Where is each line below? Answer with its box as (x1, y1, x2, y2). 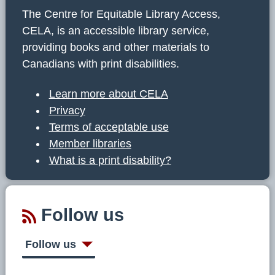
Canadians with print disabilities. (22, 58, 179, 71)
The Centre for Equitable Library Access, (22, 8, 220, 21)
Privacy (48, 104, 85, 117)
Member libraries (48, 137, 131, 150)
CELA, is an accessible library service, (22, 25, 209, 37)
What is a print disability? (48, 154, 171, 167)
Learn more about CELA (48, 88, 168, 101)
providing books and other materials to (22, 41, 209, 54)
